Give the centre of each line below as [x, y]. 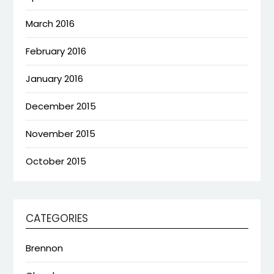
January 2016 [55, 78]
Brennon [45, 248]
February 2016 [56, 51]
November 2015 [61, 133]
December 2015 [61, 106]
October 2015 [56, 161]
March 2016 [50, 23]
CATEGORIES [57, 218]
